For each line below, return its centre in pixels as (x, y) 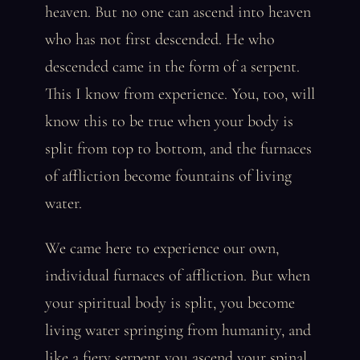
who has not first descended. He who (160, 39)
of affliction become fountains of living (168, 176)
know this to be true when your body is (169, 121)
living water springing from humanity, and (178, 330)
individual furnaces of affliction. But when (178, 276)
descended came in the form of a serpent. (172, 67)
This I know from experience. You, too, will (180, 94)
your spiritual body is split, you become (170, 303)
